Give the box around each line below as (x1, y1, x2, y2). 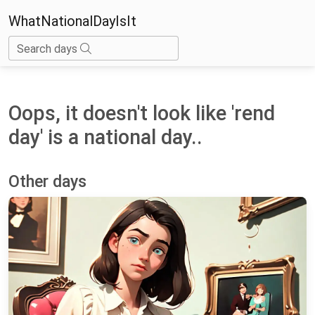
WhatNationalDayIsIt (8, 12, 136, 30)
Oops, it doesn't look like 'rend (8, 101, 275, 125)
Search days (17, 41, 80, 56)
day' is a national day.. (8, 124, 202, 149)
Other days (8, 171, 86, 191)
